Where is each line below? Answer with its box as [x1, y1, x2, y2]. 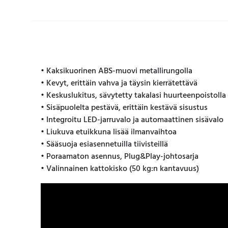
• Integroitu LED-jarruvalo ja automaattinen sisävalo [41, 113, 223, 127]
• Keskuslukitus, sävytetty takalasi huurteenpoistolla [41, 89, 226, 103]
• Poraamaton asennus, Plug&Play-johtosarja [41, 150, 198, 164]
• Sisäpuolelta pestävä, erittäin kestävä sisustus [41, 101, 208, 115]
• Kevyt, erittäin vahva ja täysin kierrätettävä [41, 77, 197, 91]
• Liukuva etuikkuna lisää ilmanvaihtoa [41, 126, 177, 139]
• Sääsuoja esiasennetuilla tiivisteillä [41, 138, 168, 152]
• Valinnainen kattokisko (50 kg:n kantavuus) [41, 162, 199, 176]
